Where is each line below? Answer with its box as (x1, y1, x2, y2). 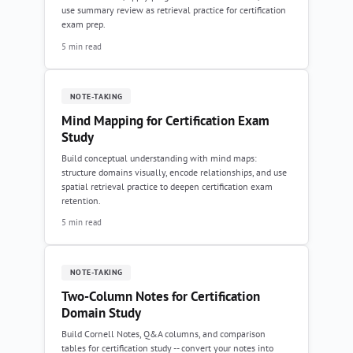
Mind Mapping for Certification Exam (61, 111, 269, 129)
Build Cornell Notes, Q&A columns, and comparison (61, 328, 266, 340)
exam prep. (61, 18, 106, 30)
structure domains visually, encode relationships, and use (61, 165, 287, 178)
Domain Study (61, 304, 141, 321)
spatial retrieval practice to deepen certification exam (61, 180, 273, 192)
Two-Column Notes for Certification (61, 288, 260, 305)
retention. (61, 194, 101, 206)
